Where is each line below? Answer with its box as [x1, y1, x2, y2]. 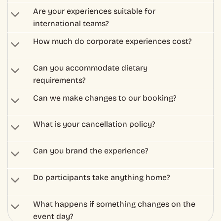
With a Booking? [7, 191, 133, 211]
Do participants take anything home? [33, 28, 171, 37]
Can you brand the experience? [33, 1, 149, 11]
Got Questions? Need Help [7, 171, 212, 190]
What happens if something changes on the [33, 54, 196, 64]
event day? [33, 66, 74, 76]
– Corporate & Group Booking [7, 149, 146, 167]
